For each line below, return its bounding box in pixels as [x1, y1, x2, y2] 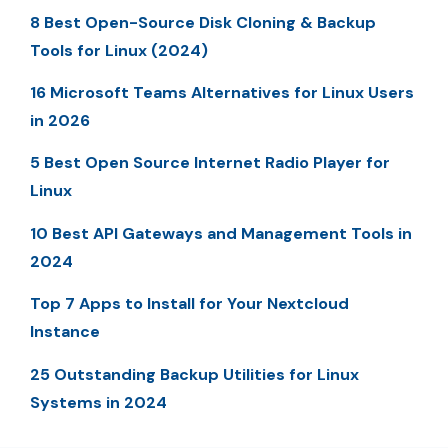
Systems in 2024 [30, 391, 167, 413]
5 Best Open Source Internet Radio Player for [30, 152, 390, 174]
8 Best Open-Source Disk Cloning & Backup [30, 11, 376, 33]
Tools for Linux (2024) [30, 39, 208, 61]
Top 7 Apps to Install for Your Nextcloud [30, 293, 349, 315]
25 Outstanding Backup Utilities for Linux [30, 363, 359, 385]
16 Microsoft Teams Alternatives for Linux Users [30, 81, 414, 103]
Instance [30, 321, 100, 343]
